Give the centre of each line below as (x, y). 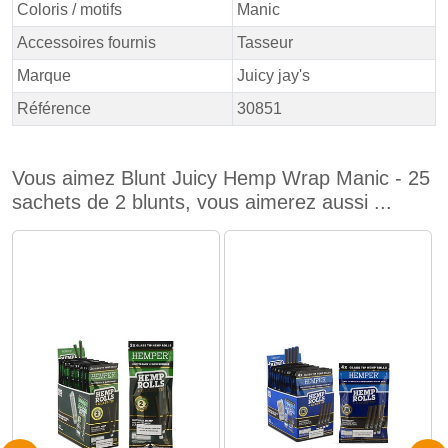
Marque (44, 75)
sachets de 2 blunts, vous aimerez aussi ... (202, 202)
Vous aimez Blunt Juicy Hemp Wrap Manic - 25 (221, 178)
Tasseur (265, 42)
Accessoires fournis (86, 42)
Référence (54, 108)
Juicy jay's (273, 75)
